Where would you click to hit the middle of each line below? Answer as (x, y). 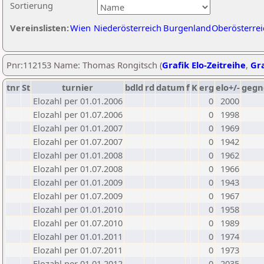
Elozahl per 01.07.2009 (78, 196)
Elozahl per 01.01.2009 (78, 182)
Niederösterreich (128, 28)
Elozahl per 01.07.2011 (78, 250)
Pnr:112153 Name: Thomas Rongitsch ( (84, 65)
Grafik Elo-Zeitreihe (204, 65)
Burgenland (187, 28)
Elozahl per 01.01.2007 (78, 128)
